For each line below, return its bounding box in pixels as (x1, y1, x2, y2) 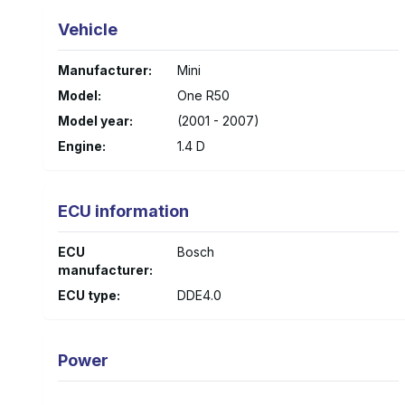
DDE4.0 (176, 287, 221, 303)
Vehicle (58, 20, 118, 39)
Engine (58, 138, 102, 154)
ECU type (58, 287, 117, 303)
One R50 (176, 88, 230, 103)
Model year (58, 113, 129, 128)
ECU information (58, 202, 189, 221)
